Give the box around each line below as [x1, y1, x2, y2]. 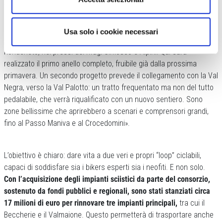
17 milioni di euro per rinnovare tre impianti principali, [4, 198, 177, 208]
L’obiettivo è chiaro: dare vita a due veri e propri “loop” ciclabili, [4, 150, 201, 160]
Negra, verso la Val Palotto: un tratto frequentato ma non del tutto [4, 82, 214, 92]
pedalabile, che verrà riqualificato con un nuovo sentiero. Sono [4, 94, 203, 104]
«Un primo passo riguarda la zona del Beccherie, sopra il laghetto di [4, 35, 218, 45]
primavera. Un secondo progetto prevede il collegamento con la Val [4, 70, 218, 80]
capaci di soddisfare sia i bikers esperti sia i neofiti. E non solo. [4, 162, 205, 172]
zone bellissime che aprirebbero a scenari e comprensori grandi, [4, 106, 209, 116]
